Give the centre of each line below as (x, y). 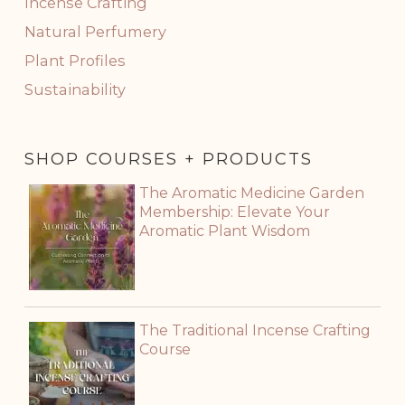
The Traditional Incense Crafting (254, 331)
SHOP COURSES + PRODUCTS (169, 160)
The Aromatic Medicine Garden (251, 193)
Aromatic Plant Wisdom (224, 231)
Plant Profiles (75, 61)
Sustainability (75, 90)
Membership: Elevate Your (234, 212)
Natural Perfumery (95, 32)
